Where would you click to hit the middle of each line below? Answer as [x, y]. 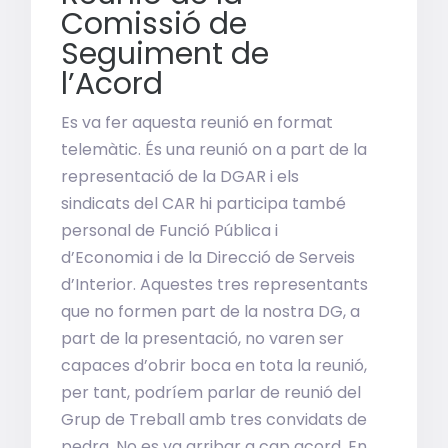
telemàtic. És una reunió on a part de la [214, 149]
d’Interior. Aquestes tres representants [215, 284]
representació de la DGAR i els [180, 176]
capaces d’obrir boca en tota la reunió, [214, 365]
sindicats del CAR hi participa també [204, 203]
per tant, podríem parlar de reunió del [211, 392]
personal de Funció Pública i [170, 230]
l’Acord [112, 84]
